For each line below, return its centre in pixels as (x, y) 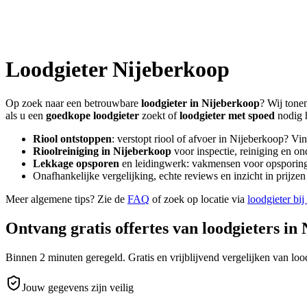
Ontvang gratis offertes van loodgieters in (153, 228)
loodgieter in (171, 103)
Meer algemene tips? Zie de (65, 199)
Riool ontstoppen (72, 138)
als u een (24, 115)
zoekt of (159, 115)
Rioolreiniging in (73, 151)
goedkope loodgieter (93, 115)
